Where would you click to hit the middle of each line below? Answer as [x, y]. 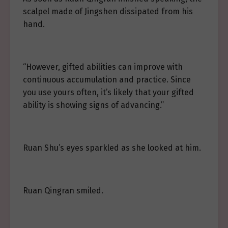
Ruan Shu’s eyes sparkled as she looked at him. [112, 148]
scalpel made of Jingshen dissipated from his [108, 11]
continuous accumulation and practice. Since [107, 80]
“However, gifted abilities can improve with [103, 67]
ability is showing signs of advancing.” [93, 105]
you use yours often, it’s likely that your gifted [108, 92]
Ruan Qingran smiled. [63, 191]
